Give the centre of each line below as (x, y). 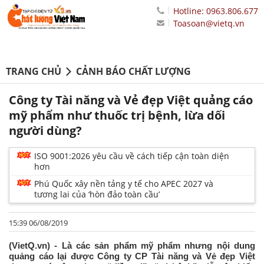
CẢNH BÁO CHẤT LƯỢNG (133, 72)
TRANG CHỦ (34, 72)
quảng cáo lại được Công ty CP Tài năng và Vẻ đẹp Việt (132, 256)
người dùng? (45, 131)
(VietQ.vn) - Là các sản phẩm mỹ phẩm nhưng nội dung (132, 246)
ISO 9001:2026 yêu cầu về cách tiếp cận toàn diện (132, 156)
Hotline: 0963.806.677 (216, 11)
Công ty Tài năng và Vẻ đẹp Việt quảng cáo (131, 100)
